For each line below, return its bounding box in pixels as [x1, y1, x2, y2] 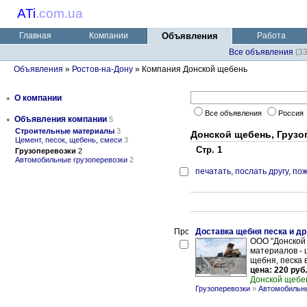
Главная [19, 31, 51, 40]
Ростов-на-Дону [72, 64, 133, 74]
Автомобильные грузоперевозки [15, 156, 127, 164]
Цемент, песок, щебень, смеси [15, 136, 122, 144]
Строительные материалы [15, 127, 114, 135]
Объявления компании [14, 114, 107, 124]
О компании [14, 93, 62, 103]
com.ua [39, 6, 83, 21]
